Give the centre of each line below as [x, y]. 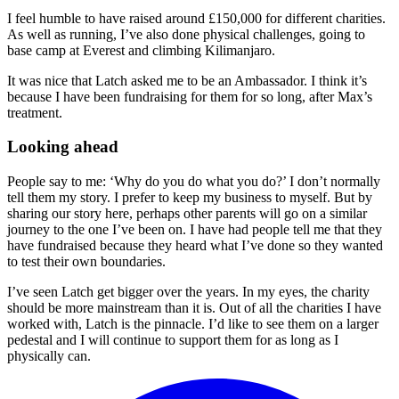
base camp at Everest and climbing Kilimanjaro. [141, 50]
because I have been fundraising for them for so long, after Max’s [190, 96]
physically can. [49, 356]
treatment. [35, 112]
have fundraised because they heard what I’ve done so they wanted [195, 246]
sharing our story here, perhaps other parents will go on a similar [187, 214]
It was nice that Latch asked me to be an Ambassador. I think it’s [187, 80]
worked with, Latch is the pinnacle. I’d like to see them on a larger [193, 324]
